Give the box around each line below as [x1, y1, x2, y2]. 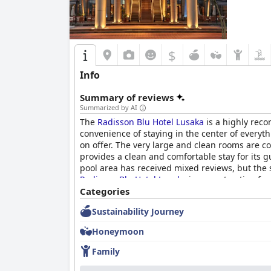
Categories [80, 185, 129, 197]
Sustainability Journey [92, 205, 184, 217]
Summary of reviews [80, 91, 174, 103]
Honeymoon [92, 225, 144, 237]
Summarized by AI [80, 103, 137, 112]
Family [92, 245, 120, 257]
